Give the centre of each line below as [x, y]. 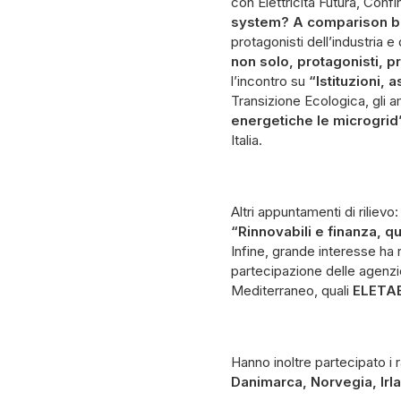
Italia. [247, 140]
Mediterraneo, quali [292, 290]
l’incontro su [270, 81]
